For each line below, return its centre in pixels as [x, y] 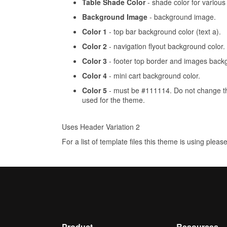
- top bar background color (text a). [164, 32]
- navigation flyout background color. [166, 46]
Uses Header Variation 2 [101, 127]
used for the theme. [113, 100]
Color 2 [94, 46]
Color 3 [94, 61]
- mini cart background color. [154, 76]
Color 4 [94, 76]
